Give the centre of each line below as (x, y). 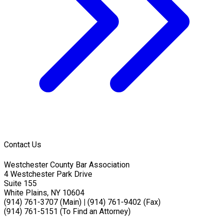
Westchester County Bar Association (67, 165)
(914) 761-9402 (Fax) (123, 202)
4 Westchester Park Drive (48, 174)
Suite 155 (22, 183)
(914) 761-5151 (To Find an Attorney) (67, 211)
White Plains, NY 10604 (44, 192)
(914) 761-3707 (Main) (44, 202)
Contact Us (23, 145)
